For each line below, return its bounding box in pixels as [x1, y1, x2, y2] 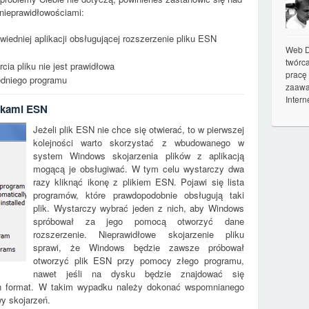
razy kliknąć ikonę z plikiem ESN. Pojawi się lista [33, 175, 244, 188]
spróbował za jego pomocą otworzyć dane [33, 215, 244, 228]
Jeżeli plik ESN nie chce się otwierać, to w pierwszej [33, 123, 244, 136]
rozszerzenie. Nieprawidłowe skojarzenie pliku [33, 228, 244, 241]
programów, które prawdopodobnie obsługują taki [33, 188, 244, 201]
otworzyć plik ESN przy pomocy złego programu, [33, 254, 244, 267]
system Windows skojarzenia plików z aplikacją [33, 149, 244, 162]
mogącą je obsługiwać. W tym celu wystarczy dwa [33, 162, 244, 175]
